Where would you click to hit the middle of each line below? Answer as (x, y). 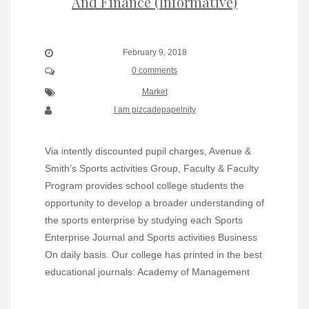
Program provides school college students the (144, 185)
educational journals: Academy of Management (147, 271)
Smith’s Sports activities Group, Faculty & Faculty (152, 168)
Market (154, 92)
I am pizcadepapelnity (154, 110)
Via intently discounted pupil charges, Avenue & (148, 151)
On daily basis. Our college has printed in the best (153, 254)
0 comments (154, 71)
